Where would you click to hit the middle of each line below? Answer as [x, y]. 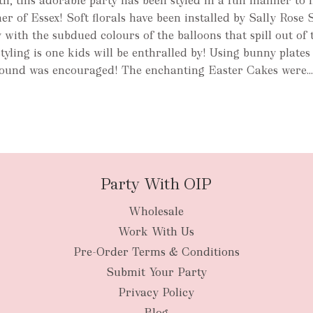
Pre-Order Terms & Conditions [156, 252]
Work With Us [156, 232]
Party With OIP [156, 184]
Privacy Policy [156, 293]
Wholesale [156, 212]
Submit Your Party [156, 272]
